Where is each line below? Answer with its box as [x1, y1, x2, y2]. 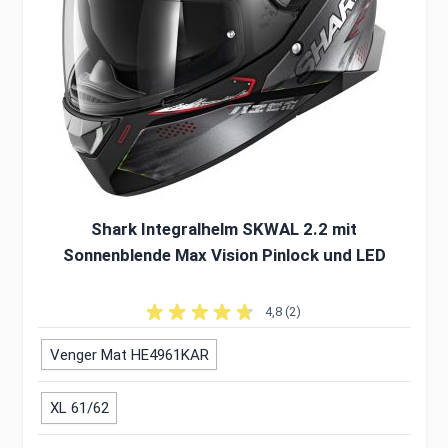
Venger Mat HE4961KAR [49, 345, 209, 364]
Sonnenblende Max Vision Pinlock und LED [62, 244, 386, 265]
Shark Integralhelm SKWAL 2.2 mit [91, 218, 357, 239]
